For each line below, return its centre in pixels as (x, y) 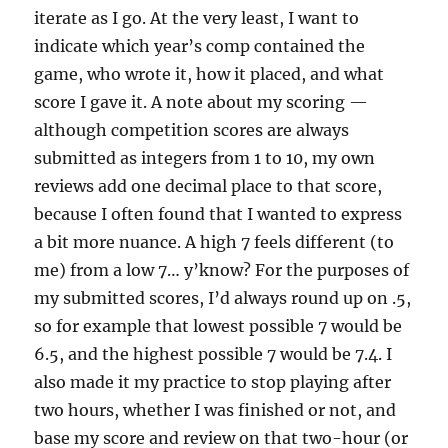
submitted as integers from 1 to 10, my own (205, 158)
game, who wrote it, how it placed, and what (209, 74)
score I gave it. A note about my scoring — (201, 102)
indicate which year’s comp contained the (200, 46)
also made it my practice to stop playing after (213, 382)
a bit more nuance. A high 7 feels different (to (214, 242)
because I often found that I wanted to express (218, 214)
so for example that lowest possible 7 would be (218, 326)
